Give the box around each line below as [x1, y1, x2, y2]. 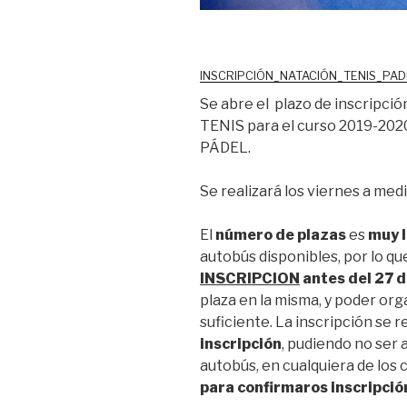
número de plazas [215, 225, 349, 243]
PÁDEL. [200, 138, 251, 156]
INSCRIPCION [200, 269, 300, 287]
